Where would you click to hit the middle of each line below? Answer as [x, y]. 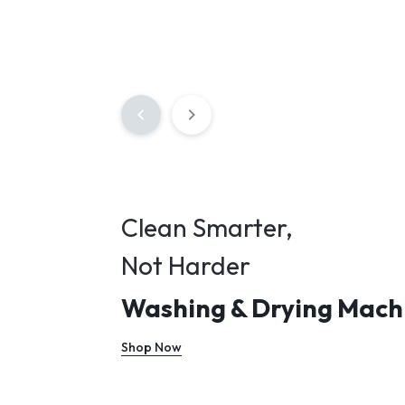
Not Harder [186, 265]
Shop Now [151, 347]
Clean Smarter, [207, 227]
